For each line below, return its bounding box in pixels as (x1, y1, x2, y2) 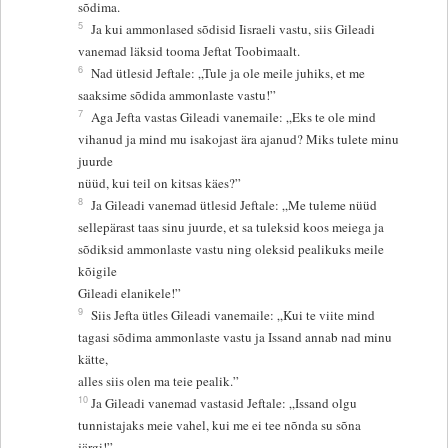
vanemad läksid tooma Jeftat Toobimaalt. (78, 42, 301, 61)
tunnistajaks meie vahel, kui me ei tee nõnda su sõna (78, 416, 366, 435)
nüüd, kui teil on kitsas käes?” (78, 174, 242, 193)
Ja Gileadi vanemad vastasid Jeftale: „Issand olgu (91, 394, 362, 413)
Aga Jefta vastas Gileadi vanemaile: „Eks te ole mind (91, 108, 381, 127)
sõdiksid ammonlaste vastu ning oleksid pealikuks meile (78, 240, 385, 259)
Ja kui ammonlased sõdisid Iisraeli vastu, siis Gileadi (91, 20, 380, 39)
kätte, (78, 350, 113, 369)
